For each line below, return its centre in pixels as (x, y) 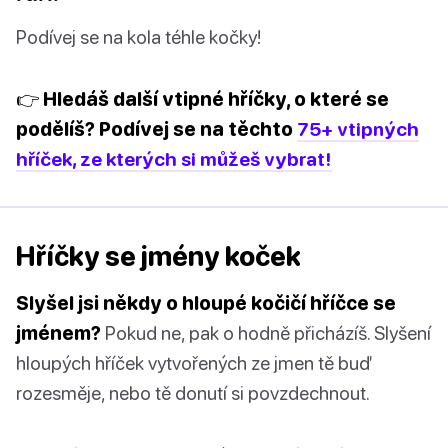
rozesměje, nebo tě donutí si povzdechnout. (193, 393)
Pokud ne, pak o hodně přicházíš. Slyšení (266, 333)
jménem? (58, 333)
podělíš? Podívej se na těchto (156, 129)
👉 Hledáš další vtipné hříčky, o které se (202, 99)
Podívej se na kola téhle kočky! (138, 37)
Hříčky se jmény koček (158, 256)
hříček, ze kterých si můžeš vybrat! (174, 159)
